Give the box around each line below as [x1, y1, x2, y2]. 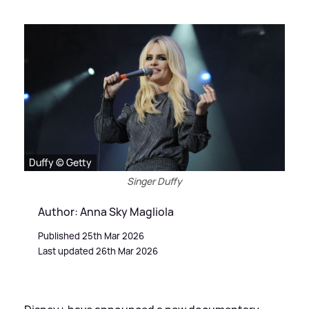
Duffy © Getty [29, 155, 92, 169]
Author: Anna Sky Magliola [38, 203, 174, 219]
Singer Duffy [127, 174, 182, 188]
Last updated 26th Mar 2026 [38, 244, 158, 257]
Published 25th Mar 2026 [38, 229, 144, 242]
